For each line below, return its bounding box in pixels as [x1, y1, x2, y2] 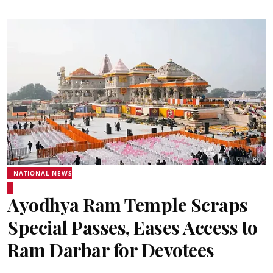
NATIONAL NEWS [13, 169, 73, 177]
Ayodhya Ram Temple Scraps [7, 193, 248, 217]
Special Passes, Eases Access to [7, 215, 258, 239]
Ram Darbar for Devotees [7, 238, 214, 262]
